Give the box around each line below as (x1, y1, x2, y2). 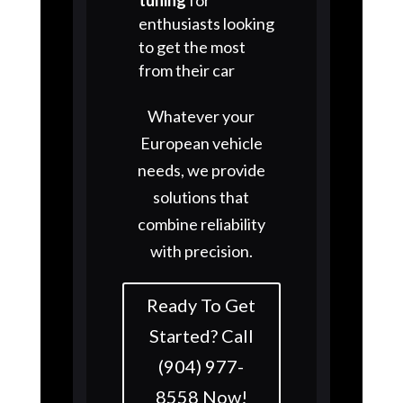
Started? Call (148, 324, 254, 346)
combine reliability (137, 213, 265, 234)
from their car (138, 59, 235, 80)
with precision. (149, 240, 253, 261)
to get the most (138, 36, 246, 57)
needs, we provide (137, 159, 265, 180)
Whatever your (148, 105, 255, 126)
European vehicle (139, 132, 263, 153)
